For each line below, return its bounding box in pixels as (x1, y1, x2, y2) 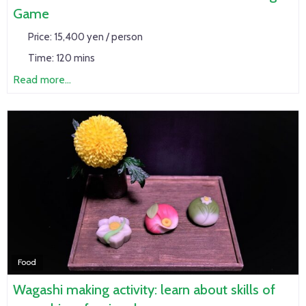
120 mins (55, 52, 95, 65)
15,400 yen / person (53, 31, 143, 44)
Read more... (13, 73, 71, 87)
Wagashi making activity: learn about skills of (13, 281, 275, 298)
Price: (27, 31, 54, 44)
